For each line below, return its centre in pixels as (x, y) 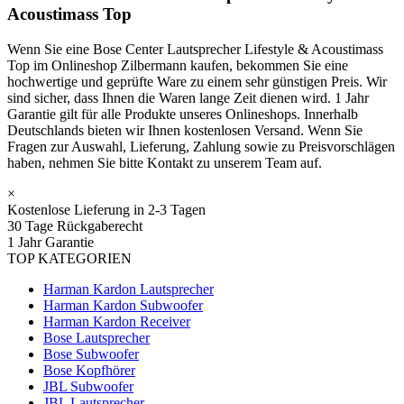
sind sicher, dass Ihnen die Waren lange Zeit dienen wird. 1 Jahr (188, 97)
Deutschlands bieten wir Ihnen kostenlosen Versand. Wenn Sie (185, 130)
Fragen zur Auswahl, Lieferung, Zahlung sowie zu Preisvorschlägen (201, 146)
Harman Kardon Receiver (117, 321)
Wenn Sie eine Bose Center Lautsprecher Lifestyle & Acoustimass (195, 49)
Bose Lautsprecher (96, 337)
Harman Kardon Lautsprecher (129, 289)
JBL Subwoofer (88, 386)
